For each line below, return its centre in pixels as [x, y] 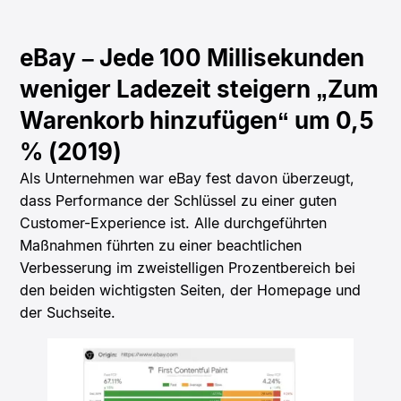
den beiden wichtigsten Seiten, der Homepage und [191, 290]
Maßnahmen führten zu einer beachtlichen [161, 246]
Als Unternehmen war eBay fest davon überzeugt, [188, 179]
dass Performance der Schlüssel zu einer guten [179, 201]
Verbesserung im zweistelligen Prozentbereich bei [188, 268]
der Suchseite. [68, 313]
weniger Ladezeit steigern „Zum [200, 90]
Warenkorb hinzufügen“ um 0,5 [197, 121]
